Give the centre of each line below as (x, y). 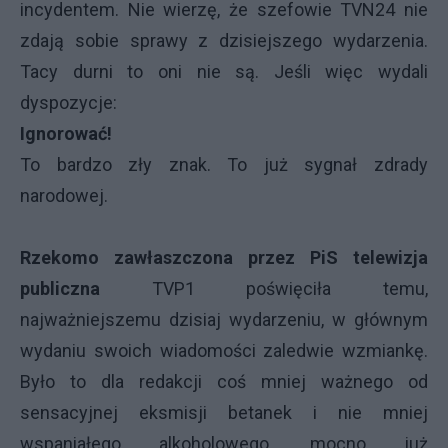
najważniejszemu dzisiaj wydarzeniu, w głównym (224, 319)
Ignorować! (66, 133)
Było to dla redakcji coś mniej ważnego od (224, 381)
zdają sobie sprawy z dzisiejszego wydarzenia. (224, 40)
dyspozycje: (68, 102)
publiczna (60, 288)
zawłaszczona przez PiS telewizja (271, 257)
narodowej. (64, 195)
